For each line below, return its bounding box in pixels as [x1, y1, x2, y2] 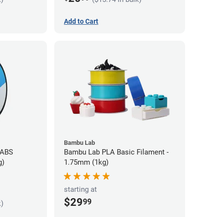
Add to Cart [64, 17, 98, 25]
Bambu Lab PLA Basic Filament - [64, 147, 169, 156]
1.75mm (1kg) [64, 157, 108, 167]
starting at [64, 185, 97, 194]
